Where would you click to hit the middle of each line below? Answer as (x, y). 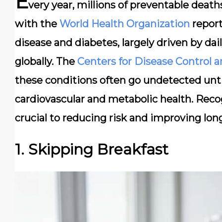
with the (37, 24)
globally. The (46, 61)
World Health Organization (125, 24)
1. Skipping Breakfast (92, 149)
